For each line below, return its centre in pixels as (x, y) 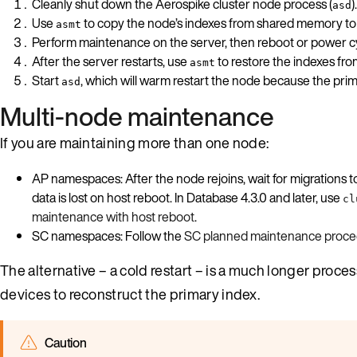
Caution (66, 342)
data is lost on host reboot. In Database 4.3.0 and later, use (187, 197)
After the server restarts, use (111, 61)
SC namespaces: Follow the (108, 235)
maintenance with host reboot (113, 216)
